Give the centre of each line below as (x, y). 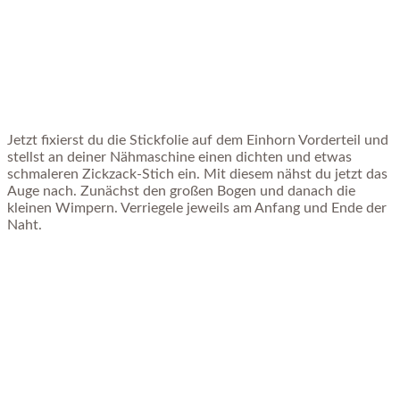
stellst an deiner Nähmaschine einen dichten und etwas (179, 157)
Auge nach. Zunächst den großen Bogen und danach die (181, 191)
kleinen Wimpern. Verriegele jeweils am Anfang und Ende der (197, 208)
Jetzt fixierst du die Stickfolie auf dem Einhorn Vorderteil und (198, 140)
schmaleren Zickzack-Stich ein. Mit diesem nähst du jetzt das (197, 174)
